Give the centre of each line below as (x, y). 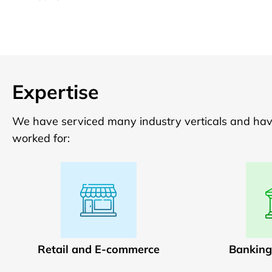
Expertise (56, 92)
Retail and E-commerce (99, 249)
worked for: (41, 138)
